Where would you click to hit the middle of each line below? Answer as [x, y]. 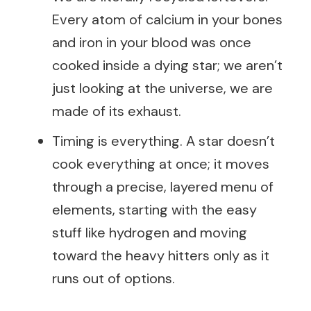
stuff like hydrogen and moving [150, 233]
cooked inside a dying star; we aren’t [167, 65]
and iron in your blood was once [152, 42]
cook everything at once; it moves [161, 164]
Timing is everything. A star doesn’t [163, 141]
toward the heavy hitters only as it [161, 255]
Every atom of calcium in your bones [167, 19]
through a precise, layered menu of [163, 187]
